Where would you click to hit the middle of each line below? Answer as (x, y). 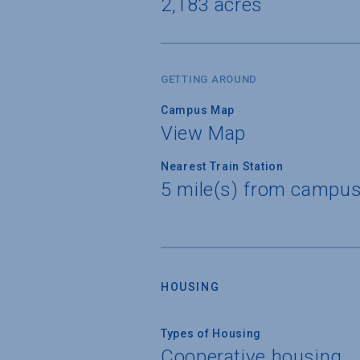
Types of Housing (211, 333)
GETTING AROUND (209, 79)
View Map (204, 133)
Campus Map (198, 110)
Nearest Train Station (222, 166)
